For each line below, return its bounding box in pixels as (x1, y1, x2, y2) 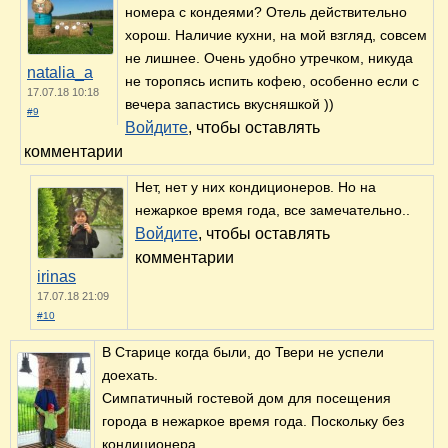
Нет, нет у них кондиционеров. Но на (135, 179, 376, 196)
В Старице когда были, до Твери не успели (102, 344, 384, 361)
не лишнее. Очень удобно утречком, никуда (125, 50, 413, 67)
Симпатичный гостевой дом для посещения (102, 390, 391, 407)
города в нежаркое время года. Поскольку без (102, 413, 404, 430)
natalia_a (27, 64, 93, 82)
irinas (37, 268, 76, 286)
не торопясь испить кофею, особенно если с (125, 73, 419, 90)
